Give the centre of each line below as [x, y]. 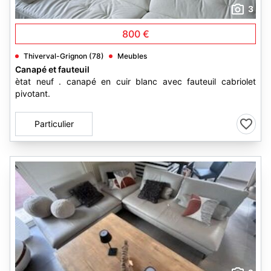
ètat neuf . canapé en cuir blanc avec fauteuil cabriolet [135, 81]
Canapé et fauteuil [52, 69]
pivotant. [33, 93]
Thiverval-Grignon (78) [64, 56]
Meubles [132, 56]
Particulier [54, 124]
